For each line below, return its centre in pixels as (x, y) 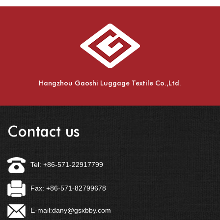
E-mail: (41, 210)
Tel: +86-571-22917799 (67, 164)
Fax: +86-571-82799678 (68, 188)
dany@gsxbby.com (82, 210)
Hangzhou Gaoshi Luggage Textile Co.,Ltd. (110, 83)
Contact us (43, 131)
